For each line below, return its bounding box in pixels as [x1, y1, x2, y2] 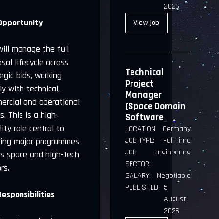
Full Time [163, 135, 191, 146]
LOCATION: [125, 124, 157, 134]
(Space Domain [125, 100, 186, 112]
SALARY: [125, 171, 151, 181]
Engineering [154, 147, 191, 157]
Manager [125, 88, 162, 101]
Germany [163, 124, 191, 134]
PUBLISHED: [125, 182, 160, 193]
